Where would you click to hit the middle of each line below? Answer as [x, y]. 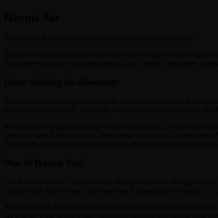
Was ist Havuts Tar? [44, 163]
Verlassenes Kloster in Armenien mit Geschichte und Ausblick [99, 38]
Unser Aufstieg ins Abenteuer [61, 82]
